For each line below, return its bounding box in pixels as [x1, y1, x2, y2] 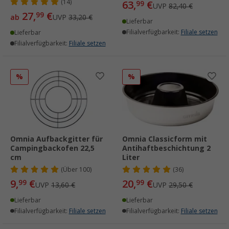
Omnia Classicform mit [122, 135, 207, 144]
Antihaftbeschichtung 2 [122, 144, 211, 153]
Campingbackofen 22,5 [10, 144, 95, 153]
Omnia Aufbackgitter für [10, 135, 103, 144]
